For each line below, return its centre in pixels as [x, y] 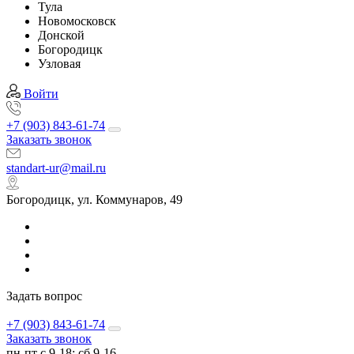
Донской [61, 35]
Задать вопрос [44, 296]
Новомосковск [77, 21]
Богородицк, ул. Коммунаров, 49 [94, 200]
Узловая [59, 64]
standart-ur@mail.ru [56, 168]
